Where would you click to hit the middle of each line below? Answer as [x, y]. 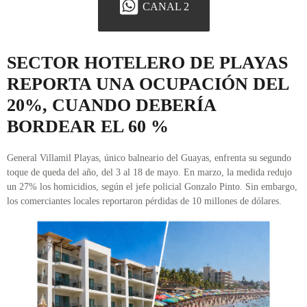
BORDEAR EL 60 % [88, 127]
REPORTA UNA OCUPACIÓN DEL [148, 84]
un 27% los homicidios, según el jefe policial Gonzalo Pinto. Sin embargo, [152, 187]
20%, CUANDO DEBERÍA [111, 106]
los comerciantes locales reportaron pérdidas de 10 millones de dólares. [144, 201]
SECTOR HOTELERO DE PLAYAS [147, 63]
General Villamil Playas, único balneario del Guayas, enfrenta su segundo [149, 158]
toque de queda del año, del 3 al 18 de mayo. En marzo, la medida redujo [149, 173]
